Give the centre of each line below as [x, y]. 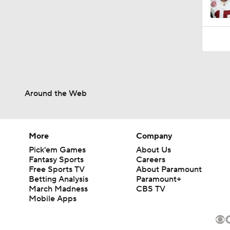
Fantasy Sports [56, 159]
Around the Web [56, 93]
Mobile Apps [53, 198]
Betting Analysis [59, 179]
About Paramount [169, 169]
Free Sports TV [57, 169]
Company [155, 136]
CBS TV [151, 189]
